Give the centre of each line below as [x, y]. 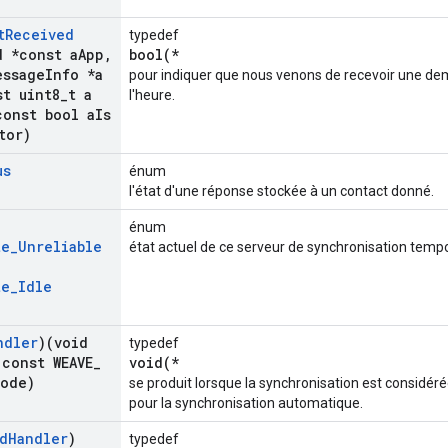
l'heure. [152, 95]
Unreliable [60, 247]
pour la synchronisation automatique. [246, 403]
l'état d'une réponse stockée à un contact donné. [281, 191]
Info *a [74, 75]
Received [39, 35]
